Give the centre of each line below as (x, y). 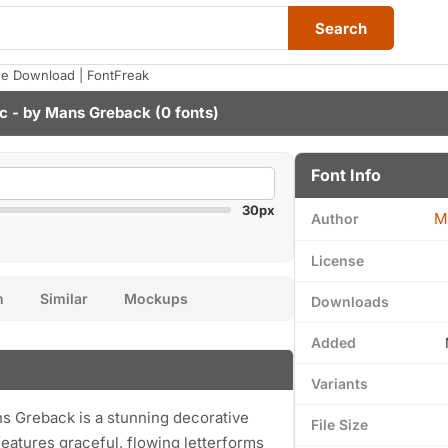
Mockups (156, 298)
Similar (64, 298)
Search (341, 28)
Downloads (350, 301)
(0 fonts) (185, 112)
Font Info (346, 175)
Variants (339, 383)
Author (335, 218)
